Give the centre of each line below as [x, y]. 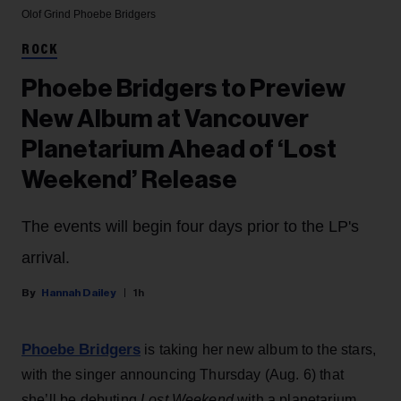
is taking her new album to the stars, [259, 350]
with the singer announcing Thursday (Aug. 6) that [183, 375]
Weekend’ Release [129, 180]
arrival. [46, 258]
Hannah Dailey [79, 293]
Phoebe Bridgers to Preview [183, 89]
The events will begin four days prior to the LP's [190, 227]
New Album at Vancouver [165, 119]
